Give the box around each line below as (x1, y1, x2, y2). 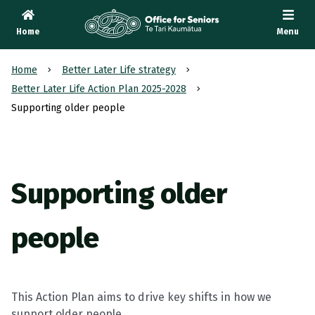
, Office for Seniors (161, 43, 246, 56)
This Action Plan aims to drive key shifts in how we (11, 290, 271, 304)
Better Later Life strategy (62, 64, 176, 76)
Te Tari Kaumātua (46, 39, 160, 56)
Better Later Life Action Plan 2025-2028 (11, 83, 186, 95)
